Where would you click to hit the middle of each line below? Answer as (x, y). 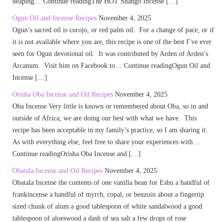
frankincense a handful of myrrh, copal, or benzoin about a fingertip (108, 194)
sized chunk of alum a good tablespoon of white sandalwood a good (107, 206)
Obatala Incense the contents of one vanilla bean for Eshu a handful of (111, 183)
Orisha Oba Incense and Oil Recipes (63, 94)
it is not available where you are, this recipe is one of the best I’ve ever (112, 42)
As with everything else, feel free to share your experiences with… (106, 142)
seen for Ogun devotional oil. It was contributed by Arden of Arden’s (110, 54)
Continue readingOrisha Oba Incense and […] (77, 154)
